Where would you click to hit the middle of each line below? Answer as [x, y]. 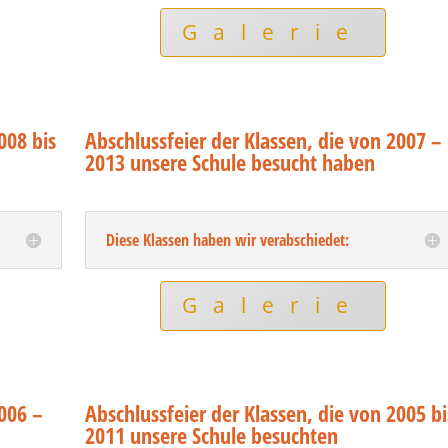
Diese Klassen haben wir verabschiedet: [228, 240]
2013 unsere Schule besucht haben [230, 162]
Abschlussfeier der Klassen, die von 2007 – [263, 140]
